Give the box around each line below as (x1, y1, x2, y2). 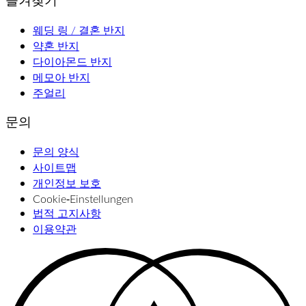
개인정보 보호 (33, 176, 101, 191)
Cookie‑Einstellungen (33, 191, 133, 206)
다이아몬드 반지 (33, 53, 112, 68)
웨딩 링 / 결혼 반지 (33, 22, 125, 37)
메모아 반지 (33, 69, 90, 84)
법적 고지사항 (33, 206, 101, 221)
